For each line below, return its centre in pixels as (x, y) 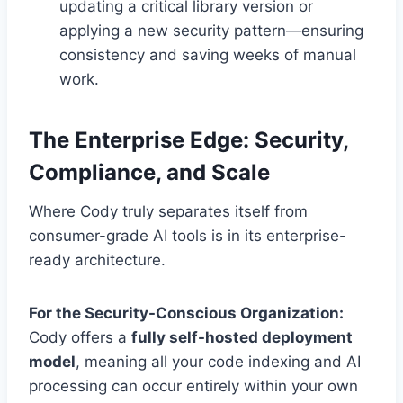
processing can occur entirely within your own (193, 386)
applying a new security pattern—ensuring (211, 31)
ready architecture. (97, 260)
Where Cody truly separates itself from (168, 212)
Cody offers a (80, 338)
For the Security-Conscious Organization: (186, 313)
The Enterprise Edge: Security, (188, 140)
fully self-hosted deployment (242, 338)
